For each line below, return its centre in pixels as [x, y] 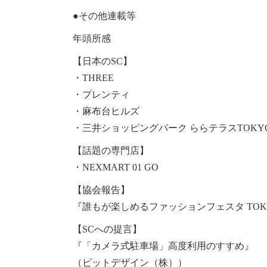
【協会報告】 [101, 190]
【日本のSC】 [103, 61]
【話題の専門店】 [111, 151]
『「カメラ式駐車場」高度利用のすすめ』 [163, 246]
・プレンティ [101, 95]
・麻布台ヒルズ [106, 111]
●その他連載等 [104, 16]
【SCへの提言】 [107, 229]
